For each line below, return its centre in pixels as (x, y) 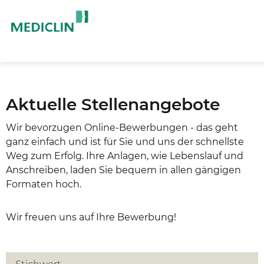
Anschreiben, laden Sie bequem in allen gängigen (123, 170)
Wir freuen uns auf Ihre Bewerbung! (91, 217)
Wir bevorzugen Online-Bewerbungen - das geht (122, 128)
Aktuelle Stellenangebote (113, 104)
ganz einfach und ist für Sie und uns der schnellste (125, 142)
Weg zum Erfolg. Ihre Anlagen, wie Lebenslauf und (125, 156)
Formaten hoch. (44, 184)
